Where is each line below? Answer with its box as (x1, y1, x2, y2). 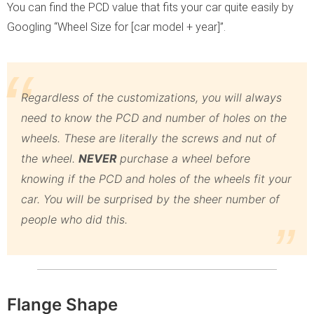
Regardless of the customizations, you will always (21, 90, 282, 104)
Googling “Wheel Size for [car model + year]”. (7, 20, 226, 34)
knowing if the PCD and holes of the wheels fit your (21, 171, 292, 186)
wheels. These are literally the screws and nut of (21, 130, 276, 145)
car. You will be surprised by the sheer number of (21, 191, 280, 206)
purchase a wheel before (120, 151, 250, 165)
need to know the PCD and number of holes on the (21, 110, 287, 125)
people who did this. (21, 212, 128, 226)
